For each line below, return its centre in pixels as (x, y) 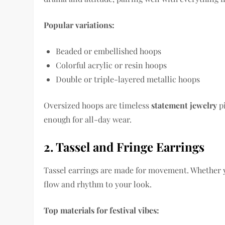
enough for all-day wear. (88, 120)
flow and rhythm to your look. (98, 184)
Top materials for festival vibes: (102, 210)
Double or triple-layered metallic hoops (128, 79)
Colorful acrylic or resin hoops (111, 65)
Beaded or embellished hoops (109, 51)
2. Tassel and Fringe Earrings (124, 147)
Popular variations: (79, 25)
